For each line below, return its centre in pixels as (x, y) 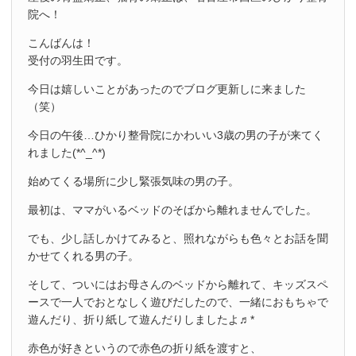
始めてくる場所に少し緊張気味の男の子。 (133, 181)
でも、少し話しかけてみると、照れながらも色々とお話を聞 (178, 238)
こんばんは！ (61, 43)
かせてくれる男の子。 (83, 256)
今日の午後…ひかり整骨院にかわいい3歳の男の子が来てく (176, 135)
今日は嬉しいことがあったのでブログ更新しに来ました (167, 89)
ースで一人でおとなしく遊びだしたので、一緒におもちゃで (178, 302)
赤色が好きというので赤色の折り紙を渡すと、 (145, 348)
